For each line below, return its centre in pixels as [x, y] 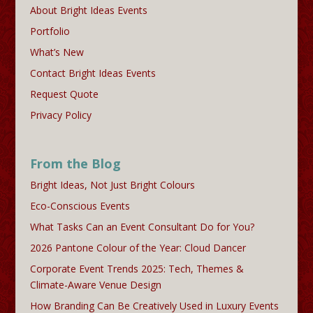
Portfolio [50, 31]
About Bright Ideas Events [88, 10]
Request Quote [64, 94]
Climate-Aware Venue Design [95, 285]
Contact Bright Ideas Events [93, 73]
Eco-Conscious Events [80, 206]
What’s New [57, 52]
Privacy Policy [60, 115]
